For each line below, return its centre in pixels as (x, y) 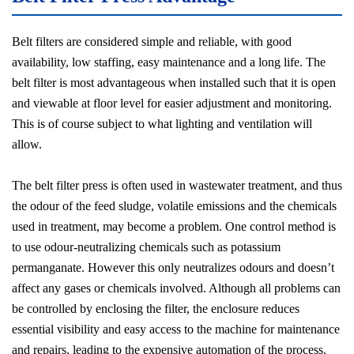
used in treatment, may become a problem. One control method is (174, 227)
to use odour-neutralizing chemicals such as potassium (146, 247)
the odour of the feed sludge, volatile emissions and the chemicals (174, 206)
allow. (27, 145)
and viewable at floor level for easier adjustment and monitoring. (172, 104)
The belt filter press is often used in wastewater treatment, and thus (177, 186)
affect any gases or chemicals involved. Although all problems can (176, 288)
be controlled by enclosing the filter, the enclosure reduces (156, 309)
